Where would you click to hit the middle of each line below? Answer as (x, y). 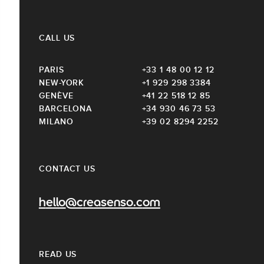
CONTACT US (67, 169)
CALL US (57, 38)
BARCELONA (66, 109)
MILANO (56, 122)
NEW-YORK (62, 83)
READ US (58, 254)
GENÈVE (56, 96)
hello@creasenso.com (100, 204)
